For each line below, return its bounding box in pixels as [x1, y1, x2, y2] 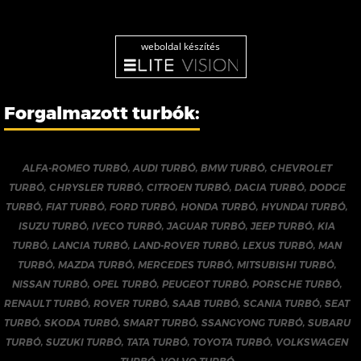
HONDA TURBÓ [180, 201, 257, 213]
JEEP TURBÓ [251, 220, 313, 232]
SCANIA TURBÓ [243, 297, 321, 309]
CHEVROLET [269, 162, 332, 174]
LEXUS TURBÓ [243, 239, 314, 251]
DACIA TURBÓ [234, 181, 305, 193]
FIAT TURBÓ [46, 201, 106, 213]
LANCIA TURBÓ [52, 239, 129, 251]
